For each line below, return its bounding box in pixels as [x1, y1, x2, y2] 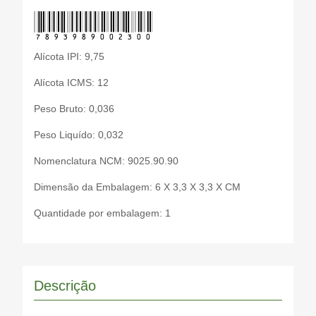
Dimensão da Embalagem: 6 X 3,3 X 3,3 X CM [34, 181, 241, 193]
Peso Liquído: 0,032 [34, 129, 123, 140]
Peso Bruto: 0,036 [34, 103, 114, 114]
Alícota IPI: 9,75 [34, 51, 104, 62]
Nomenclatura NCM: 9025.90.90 [34, 155, 178, 166]
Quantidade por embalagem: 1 [34, 207, 171, 219]
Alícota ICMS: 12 [34, 77, 109, 88]
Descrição [34, 278, 96, 293]
